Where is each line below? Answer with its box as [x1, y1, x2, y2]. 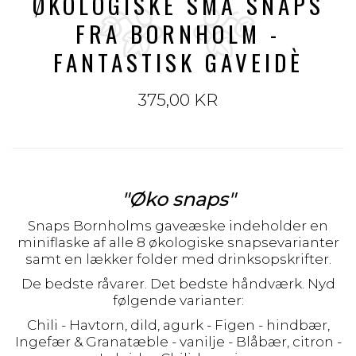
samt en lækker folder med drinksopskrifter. [25, 251, 331, 267]
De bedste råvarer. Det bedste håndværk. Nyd [21, 276, 335, 292]
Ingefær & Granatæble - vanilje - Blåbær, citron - [14, 334, 342, 350]
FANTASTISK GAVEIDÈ [52, 44, 304, 79]
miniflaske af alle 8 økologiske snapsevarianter [17, 234, 339, 250]
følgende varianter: [112, 292, 244, 308]
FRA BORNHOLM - [75, 16, 281, 50]
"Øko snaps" [121, 188, 235, 211]
